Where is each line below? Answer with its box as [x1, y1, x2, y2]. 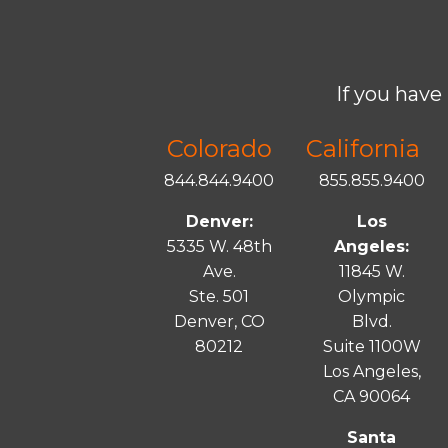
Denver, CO [173, 312, 265, 332]
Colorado [166, 134, 272, 164]
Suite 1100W [322, 337, 421, 357]
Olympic [338, 287, 406, 307]
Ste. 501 [189, 287, 250, 307]
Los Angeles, [322, 362, 421, 382]
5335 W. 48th [166, 237, 272, 257]
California [306, 134, 421, 164]
